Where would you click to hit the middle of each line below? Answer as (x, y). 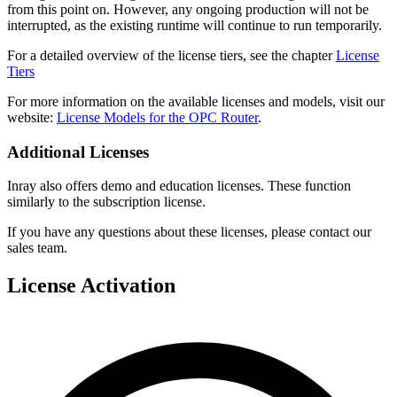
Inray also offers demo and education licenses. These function (179, 186)
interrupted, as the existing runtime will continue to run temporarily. (195, 25)
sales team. (37, 248)
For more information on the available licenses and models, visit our (196, 101)
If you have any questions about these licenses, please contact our (189, 232)
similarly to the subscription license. (106, 202)
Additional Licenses (78, 152)
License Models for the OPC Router (157, 117)
